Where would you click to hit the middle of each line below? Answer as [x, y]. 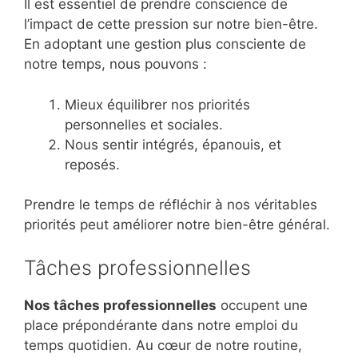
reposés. [92, 164]
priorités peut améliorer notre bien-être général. [177, 225]
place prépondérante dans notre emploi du [161, 325]
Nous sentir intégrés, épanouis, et [173, 144]
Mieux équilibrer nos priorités [157, 104]
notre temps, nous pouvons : [115, 64]
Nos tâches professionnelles [120, 305]
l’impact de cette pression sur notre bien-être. [171, 24]
